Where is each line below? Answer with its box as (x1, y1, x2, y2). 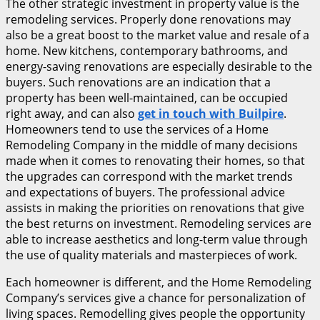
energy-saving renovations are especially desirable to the (6, 59, 312, 75)
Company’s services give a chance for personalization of (6, 290, 305, 306)
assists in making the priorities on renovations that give (6, 200, 304, 216)
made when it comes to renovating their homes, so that (6, 153, 305, 169)
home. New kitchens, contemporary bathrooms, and (6, 43, 288, 59)
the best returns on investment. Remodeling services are (6, 216, 311, 232)
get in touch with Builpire (138, 106, 284, 122)
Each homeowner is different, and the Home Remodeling (6, 274, 311, 291)
